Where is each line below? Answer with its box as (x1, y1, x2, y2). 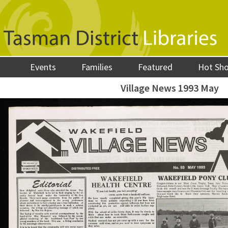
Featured (138, 61, 173, 73)
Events (30, 61, 56, 73)
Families (81, 61, 113, 73)
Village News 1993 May (121, 81, 219, 94)
